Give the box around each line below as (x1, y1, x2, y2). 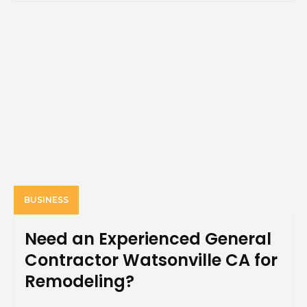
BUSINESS (24, 195, 69, 206)
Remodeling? (25, 270, 134, 293)
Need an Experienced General (25, 228, 271, 251)
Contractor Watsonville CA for (25, 249, 278, 272)
